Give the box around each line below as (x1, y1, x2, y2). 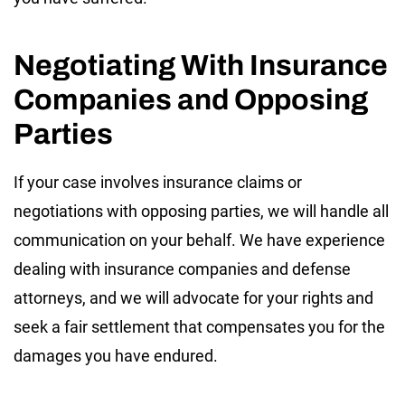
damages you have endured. (14, 345, 218, 365)
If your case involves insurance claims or (14, 172, 302, 192)
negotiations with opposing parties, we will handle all (14, 201, 389, 221)
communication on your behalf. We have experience (14, 230, 385, 250)
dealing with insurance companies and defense (14, 259, 351, 278)
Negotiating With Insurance (14, 49, 388, 81)
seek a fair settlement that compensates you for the (14, 316, 385, 336)
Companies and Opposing (14, 83, 368, 116)
